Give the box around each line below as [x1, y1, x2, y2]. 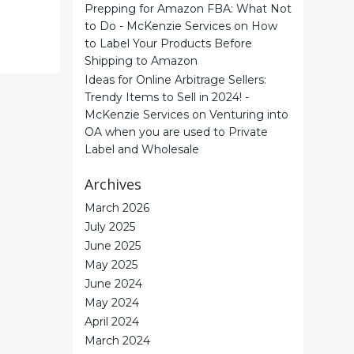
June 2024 [85, 277, 142, 291]
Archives [85, 175, 141, 194]
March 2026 [85, 201, 149, 215]
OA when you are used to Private [85, 125, 268, 139]
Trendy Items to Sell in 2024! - [85, 90, 249, 104]
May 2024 [85, 296, 139, 310]
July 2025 [85, 220, 135, 234]
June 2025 [85, 239, 141, 253]
